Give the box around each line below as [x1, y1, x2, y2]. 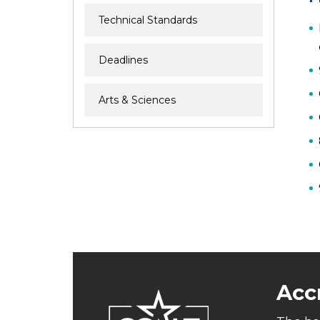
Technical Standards [99, 14, 197, 26]
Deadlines [99, 54, 148, 66]
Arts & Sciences [99, 94, 176, 106]
